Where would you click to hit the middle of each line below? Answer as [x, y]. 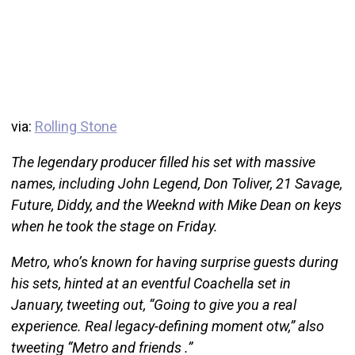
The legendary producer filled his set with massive [163, 162]
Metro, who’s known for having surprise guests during [174, 262]
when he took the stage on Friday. [114, 227]
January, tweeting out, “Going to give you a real [153, 305]
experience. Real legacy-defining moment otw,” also [167, 326]
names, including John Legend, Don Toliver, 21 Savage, [176, 184]
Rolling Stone [76, 127]
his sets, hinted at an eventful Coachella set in [151, 284]
